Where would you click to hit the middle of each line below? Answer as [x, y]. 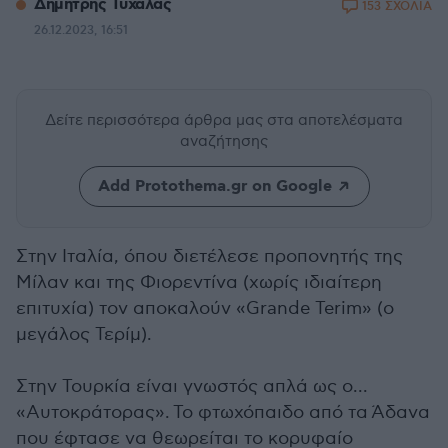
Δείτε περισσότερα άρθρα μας [156, 120]
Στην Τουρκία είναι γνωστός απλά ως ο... [192, 386]
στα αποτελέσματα [335, 120]
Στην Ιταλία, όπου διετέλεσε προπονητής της [209, 256]
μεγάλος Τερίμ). [84, 334]
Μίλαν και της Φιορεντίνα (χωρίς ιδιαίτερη [199, 282]
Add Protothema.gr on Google [214, 186]
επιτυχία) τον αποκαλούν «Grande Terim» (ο [205, 308]
